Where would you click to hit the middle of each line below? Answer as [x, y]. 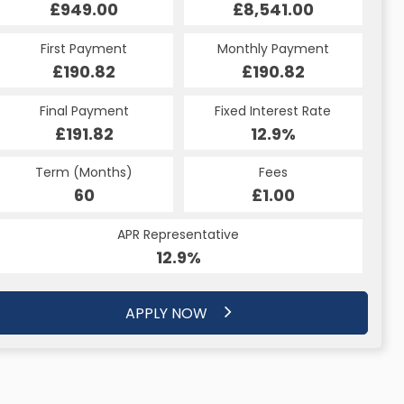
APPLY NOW [168, 313]
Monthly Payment [273, 48]
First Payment [84, 48]
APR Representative [179, 235]
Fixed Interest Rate [273, 110]
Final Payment [84, 110]
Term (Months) [84, 173]
